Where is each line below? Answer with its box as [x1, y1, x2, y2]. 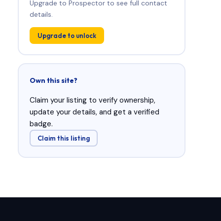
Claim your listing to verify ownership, [29, 95, 155, 105]
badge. [29, 118, 53, 129]
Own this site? [29, 75, 77, 85]
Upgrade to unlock [37, 31, 96, 39]
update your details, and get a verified [29, 107, 159, 117]
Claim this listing [37, 134, 90, 142]
